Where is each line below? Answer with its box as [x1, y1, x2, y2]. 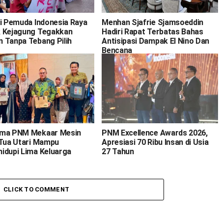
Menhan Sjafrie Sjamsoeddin [102, 17, 203, 27]
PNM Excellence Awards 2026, [102, 128, 208, 137]
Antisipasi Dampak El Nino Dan [102, 36, 210, 46]
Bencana [102, 45, 133, 55]
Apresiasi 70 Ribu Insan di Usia [102, 137, 209, 147]
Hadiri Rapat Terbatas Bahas [102, 27, 203, 36]
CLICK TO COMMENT [3, 185, 70, 193]
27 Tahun [102, 146, 134, 156]
